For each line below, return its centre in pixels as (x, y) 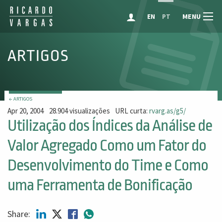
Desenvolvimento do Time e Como (108, 165)
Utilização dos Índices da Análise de (110, 125)
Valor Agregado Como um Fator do (107, 145)
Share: (20, 214)
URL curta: (132, 111)
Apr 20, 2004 (26, 111)
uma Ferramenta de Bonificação (100, 185)
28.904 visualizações (79, 111)
